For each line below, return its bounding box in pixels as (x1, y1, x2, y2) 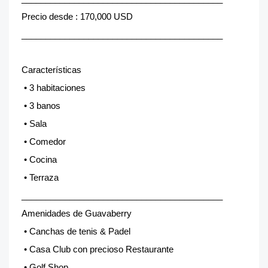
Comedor (29, 137, 66, 147)
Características (22, 65, 81, 75)
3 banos (29, 101, 60, 111)
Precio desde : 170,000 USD (22, 12, 133, 22)
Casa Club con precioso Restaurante (29, 245, 173, 254)
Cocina (29, 155, 57, 165)
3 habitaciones (29, 83, 86, 93)
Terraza (29, 173, 59, 182)
